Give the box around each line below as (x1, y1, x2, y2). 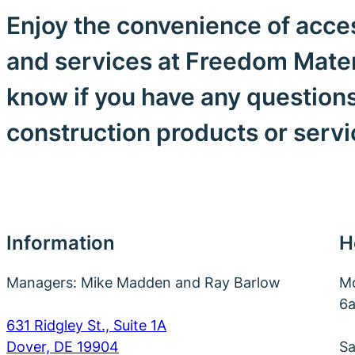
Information (6, 231, 115, 254)
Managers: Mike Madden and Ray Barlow (6, 273, 281, 291)
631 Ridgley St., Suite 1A (6, 316, 166, 334)
